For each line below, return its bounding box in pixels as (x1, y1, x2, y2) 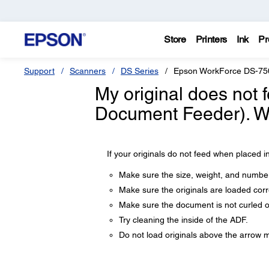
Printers (195, 34, 228, 45)
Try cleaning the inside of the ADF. (118, 215, 248, 225)
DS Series (121, 66, 159, 76)
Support (24, 66, 55, 76)
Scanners (70, 66, 106, 76)
